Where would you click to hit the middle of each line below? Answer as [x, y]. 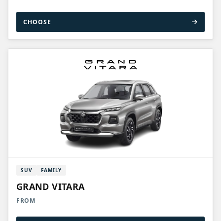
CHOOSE [37, 22]
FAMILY [52, 170]
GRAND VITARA [51, 186]
